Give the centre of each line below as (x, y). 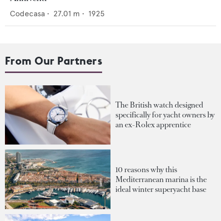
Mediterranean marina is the (161, 179)
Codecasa (27, 14)
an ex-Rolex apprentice (153, 125)
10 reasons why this (146, 169)
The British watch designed (159, 105)
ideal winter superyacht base (161, 189)
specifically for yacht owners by (165, 115)
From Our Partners (54, 61)
